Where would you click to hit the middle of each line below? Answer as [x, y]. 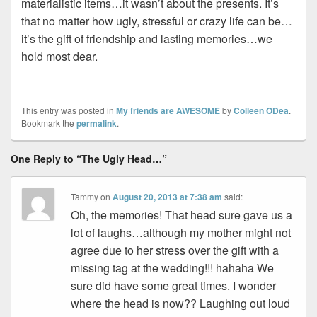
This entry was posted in [69, 110]
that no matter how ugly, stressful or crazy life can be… [157, 21]
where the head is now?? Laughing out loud [181, 304]
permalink [97, 123]
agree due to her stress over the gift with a [175, 250]
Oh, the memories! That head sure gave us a [182, 215]
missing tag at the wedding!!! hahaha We [173, 268]
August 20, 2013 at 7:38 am [168, 197]
